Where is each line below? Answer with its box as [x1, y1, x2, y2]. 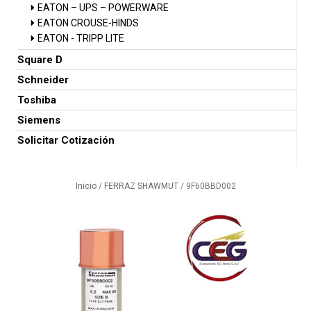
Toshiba [17, 94, 56, 106]
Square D [17, 53, 62, 66]
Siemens [17, 114, 60, 126]
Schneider [17, 74, 69, 86]
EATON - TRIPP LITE [37, 33, 124, 44]
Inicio [75, 181, 96, 191]
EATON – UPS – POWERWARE [37, 2, 169, 13]
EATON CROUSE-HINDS [37, 17, 139, 28]
